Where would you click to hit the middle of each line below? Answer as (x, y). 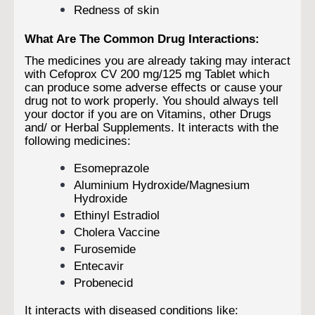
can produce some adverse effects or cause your (154, 87)
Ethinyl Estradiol (117, 215)
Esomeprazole (111, 168)
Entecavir (99, 265)
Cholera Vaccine (117, 232)
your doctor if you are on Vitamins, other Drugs (148, 114)
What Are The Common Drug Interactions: (142, 39)
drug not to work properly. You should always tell (152, 100)
